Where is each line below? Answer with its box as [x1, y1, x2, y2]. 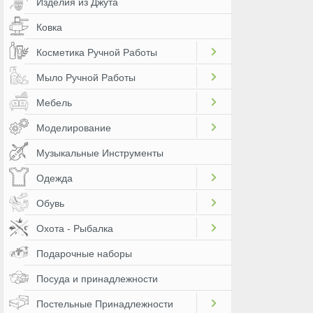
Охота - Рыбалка [36, 221, 113, 235]
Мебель [36, 95, 72, 109]
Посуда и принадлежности [36, 271, 158, 285]
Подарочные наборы [36, 246, 132, 260]
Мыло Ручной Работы [36, 70, 136, 84]
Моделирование [36, 120, 111, 134]
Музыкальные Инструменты [36, 145, 163, 159]
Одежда [36, 170, 73, 184]
